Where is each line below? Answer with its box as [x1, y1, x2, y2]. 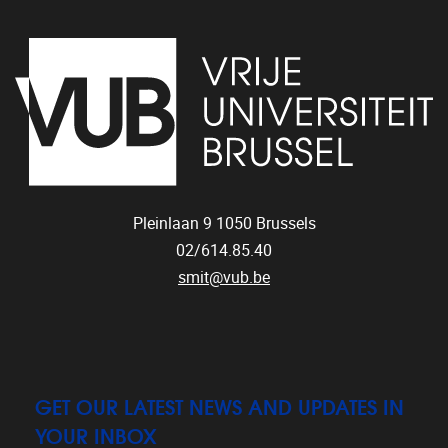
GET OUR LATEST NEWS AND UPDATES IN [35, 389, 404, 421]
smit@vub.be [178, 267, 270, 287]
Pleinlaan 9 [132, 213, 212, 233]
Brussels [255, 213, 316, 233]
